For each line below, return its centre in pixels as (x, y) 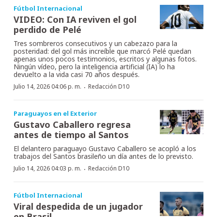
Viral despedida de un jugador (78, 206)
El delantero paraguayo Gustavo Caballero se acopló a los (105, 148)
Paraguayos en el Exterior (55, 113)
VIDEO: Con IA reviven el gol (75, 19)
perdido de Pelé (47, 29)
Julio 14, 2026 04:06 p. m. (47, 86)
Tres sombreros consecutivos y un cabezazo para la (95, 43)
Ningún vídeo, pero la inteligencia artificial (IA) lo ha (94, 66)
